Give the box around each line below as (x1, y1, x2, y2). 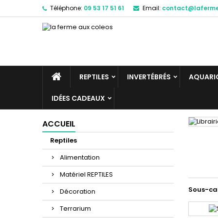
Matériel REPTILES (60, 170, 113, 179)
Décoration (60, 187, 95, 196)
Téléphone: (50, 4, 82, 12)
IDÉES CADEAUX (52, 93, 105, 103)
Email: (143, 4, 161, 12)
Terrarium (60, 204, 91, 213)
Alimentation (60, 153, 100, 162)
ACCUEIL (42, 118, 75, 129)
